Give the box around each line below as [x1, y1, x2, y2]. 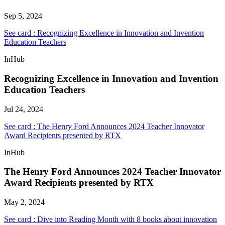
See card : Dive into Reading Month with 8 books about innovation [4, 215, 217, 223]
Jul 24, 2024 [4, 104, 43, 114]
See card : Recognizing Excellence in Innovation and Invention [4, 29, 204, 38]
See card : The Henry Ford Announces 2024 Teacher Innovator [4, 122, 204, 131]
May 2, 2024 [4, 198, 45, 206]
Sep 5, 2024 [4, 12, 42, 21]
